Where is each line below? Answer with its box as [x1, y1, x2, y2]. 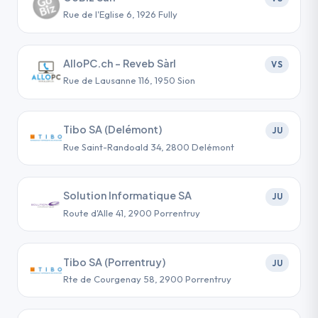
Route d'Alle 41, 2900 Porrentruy [63, 207, 200, 219]
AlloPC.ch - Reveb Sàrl [63, 57, 176, 70]
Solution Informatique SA [63, 189, 192, 202]
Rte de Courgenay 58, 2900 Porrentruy [63, 273, 231, 285]
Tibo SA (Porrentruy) [63, 255, 166, 268]
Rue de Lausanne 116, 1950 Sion [63, 75, 195, 87]
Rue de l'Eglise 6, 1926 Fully [63, 9, 177, 21]
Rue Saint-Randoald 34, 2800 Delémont [63, 141, 234, 153]
